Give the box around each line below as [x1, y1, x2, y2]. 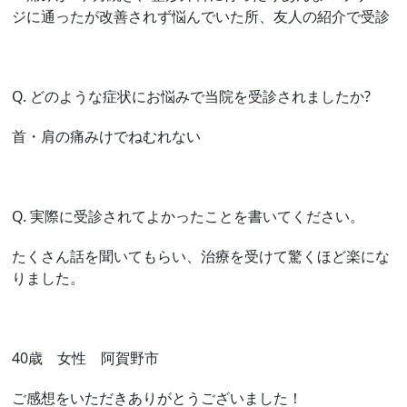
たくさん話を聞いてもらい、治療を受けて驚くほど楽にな [12, 246, 391, 267]
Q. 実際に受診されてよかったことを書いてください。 [12, 206, 365, 227]
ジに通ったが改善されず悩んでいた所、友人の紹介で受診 [12, 6, 391, 27]
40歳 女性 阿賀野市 [12, 348, 160, 369]
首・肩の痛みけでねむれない [12, 126, 202, 147]
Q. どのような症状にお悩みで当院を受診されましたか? [12, 86, 372, 107]
